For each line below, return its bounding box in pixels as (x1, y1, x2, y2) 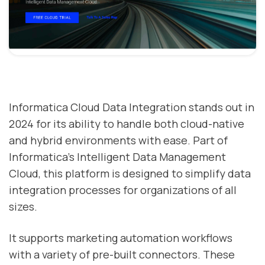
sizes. (9, 199, 37, 214)
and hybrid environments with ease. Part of (9, 133, 228, 148)
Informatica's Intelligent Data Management (9, 150, 226, 164)
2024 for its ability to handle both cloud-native (9, 117, 244, 131)
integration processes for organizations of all (9, 183, 237, 198)
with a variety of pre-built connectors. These (9, 247, 235, 262)
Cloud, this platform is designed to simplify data (9, 166, 251, 181)
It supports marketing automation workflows (9, 231, 232, 245)
